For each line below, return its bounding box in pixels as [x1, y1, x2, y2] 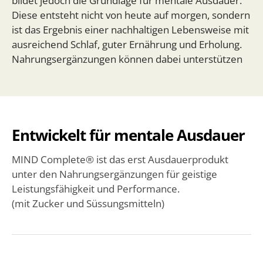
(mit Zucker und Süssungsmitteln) [12, 197, 164, 211]
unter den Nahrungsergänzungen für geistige [12, 167, 217, 181]
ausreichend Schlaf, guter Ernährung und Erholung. [12, 38, 242, 52]
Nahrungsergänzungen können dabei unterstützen [12, 52, 242, 66]
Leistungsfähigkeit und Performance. [12, 182, 180, 196]
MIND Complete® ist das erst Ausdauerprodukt [12, 153, 228, 167]
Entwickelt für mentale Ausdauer [12, 124, 245, 146]
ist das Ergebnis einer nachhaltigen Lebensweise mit [12, 23, 249, 37]
